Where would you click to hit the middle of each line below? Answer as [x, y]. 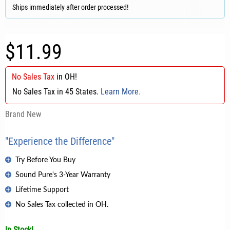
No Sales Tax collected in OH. [62, 205]
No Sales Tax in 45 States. [57, 91]
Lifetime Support [42, 190]
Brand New [23, 114]
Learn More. [121, 91]
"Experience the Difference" [60, 141]
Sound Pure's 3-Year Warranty [63, 175]
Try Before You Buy [45, 160]
